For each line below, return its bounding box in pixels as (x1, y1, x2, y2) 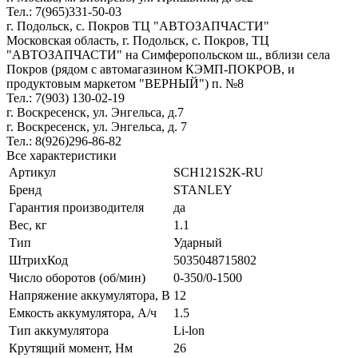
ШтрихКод (9, 253, 68, 267)
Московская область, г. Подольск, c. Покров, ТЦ (6, 33, 269, 47)
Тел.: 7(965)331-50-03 (6, 4, 121, 18)
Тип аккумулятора (9, 323, 109, 337)
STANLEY (173, 182, 233, 197)
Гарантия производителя (9, 200, 144, 214)
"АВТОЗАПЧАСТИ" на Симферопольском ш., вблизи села (6, 47, 330, 62)
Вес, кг (9, 217, 47, 232)
